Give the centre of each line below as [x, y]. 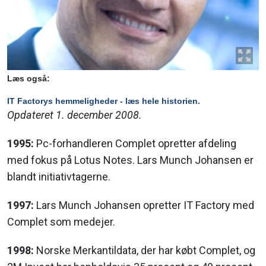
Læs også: [28, 79]
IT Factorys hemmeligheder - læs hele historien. [104, 101]
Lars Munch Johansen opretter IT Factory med [144, 205]
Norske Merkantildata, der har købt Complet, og [145, 251]
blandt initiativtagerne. [59, 177]
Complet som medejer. [61, 222]
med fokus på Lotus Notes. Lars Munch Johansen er [130, 160]
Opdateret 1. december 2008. [75, 115]
